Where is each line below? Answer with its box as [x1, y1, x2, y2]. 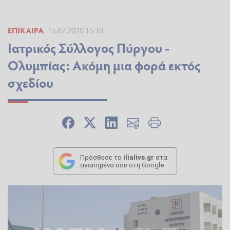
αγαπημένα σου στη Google [80, 161, 164, 169]
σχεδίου [8, 73, 53, 92]
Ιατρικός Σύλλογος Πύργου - [8, 39, 169, 57]
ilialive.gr [123, 154, 154, 162]
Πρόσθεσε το [80, 154, 123, 162]
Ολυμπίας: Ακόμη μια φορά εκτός [8, 56, 200, 74]
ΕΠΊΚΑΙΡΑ [8, 25, 44, 36]
